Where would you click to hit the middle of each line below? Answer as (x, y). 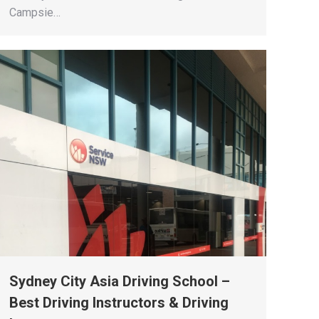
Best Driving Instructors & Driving (119, 302)
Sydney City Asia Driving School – (120, 281)
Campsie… (35, 12)
